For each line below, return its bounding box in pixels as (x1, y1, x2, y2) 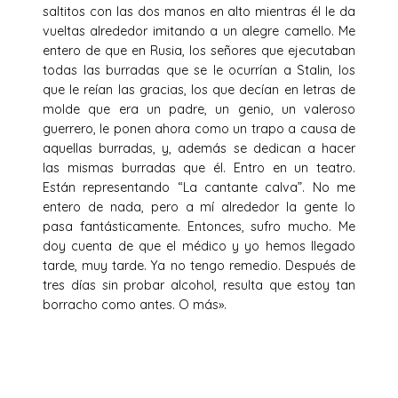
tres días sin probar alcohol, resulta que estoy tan (43, 276, 355, 293)
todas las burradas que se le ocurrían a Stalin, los (43, 61, 355, 78)
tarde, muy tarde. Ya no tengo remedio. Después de (43, 257, 355, 274)
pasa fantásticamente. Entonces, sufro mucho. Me (43, 218, 355, 235)
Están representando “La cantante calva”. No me (43, 179, 355, 195)
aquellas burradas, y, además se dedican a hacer (43, 139, 355, 156)
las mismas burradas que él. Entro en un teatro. (43, 159, 355, 176)
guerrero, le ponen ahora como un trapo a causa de (43, 120, 355, 137)
